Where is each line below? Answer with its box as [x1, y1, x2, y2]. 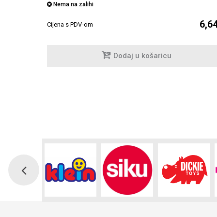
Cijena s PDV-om [47, 21, 93, 29]
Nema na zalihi [52, 1, 93, 8]
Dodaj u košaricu [113, 51, 171, 61]
